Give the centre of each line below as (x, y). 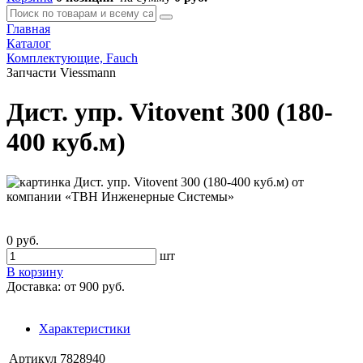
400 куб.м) (66, 142)
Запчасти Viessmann (61, 73)
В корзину (35, 271)
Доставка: (34, 286)
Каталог (29, 43)
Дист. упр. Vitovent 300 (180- (170, 112)
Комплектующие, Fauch (72, 58)
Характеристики (85, 328)
